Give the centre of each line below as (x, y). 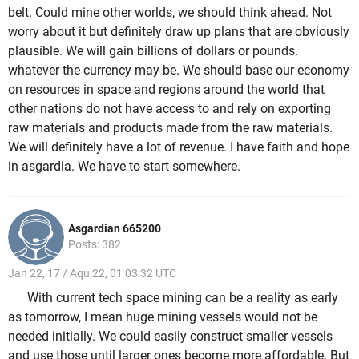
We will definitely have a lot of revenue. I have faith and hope (179, 147)
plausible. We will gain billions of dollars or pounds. (153, 51)
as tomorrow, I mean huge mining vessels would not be (163, 317)
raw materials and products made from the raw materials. (170, 128)
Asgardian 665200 (115, 228)
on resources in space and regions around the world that (166, 90)
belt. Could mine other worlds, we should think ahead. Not (170, 13)
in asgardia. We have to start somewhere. (124, 167)
